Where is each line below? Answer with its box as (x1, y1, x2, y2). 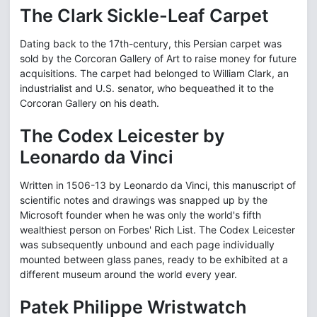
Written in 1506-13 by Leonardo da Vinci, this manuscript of (20, 179, 296, 192)
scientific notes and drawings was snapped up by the (20, 194, 267, 207)
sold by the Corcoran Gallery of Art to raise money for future (20, 52, 296, 65)
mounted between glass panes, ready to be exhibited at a (20, 253, 288, 266)
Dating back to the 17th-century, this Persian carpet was (20, 38, 282, 50)
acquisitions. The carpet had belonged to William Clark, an (20, 67, 289, 80)
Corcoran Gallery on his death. (20, 97, 159, 110)
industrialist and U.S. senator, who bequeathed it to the (20, 82, 274, 95)
